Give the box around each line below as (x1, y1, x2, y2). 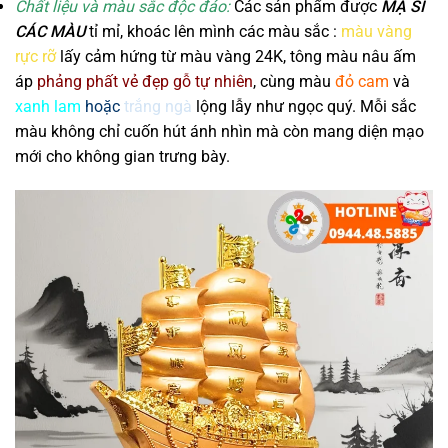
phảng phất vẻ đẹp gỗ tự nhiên (37, 72, 253, 92)
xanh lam (15, 97, 81, 117)
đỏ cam (335, 72, 389, 92)
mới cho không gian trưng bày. (15, 147, 230, 167)
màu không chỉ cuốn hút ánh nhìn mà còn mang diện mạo (15, 122, 424, 142)
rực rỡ (15, 47, 56, 67)
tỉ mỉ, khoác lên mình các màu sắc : (85, 22, 341, 42)
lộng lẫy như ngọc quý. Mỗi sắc (192, 97, 416, 117)
